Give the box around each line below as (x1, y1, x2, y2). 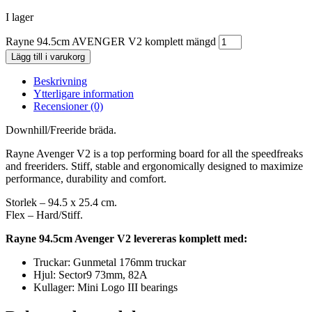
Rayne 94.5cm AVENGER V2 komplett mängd (6, 36, 216, 48)
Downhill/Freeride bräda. (6, 124, 116, 136)
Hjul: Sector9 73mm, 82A (33, 269, 148, 281)
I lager (6, 11, 33, 24)
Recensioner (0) (33, 100, 103, 113)
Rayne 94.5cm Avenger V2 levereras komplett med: (6, 233, 247, 245)
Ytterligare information (33, 88, 134, 100)
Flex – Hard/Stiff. (6, 209, 83, 221)
